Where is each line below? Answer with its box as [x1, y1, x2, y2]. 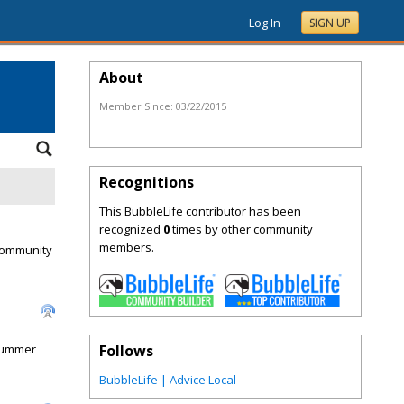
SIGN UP [309, 15, 351, 31]
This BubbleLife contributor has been [99, 203, 301, 219]
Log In [249, 14, 280, 31]
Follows [99, 341, 153, 362]
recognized [99, 221, 163, 237]
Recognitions [99, 172, 194, 192]
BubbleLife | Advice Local [99, 372, 236, 389]
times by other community [170, 221, 313, 237]
